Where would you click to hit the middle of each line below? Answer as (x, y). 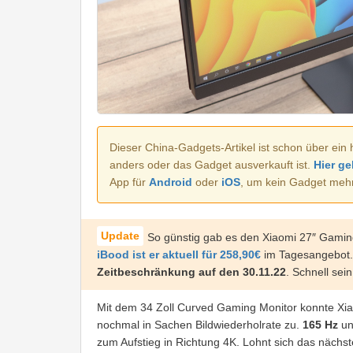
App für (129, 182)
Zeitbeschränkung (146, 272)
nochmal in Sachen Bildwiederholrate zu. (198, 325)
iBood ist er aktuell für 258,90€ (179, 255)
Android (171, 182)
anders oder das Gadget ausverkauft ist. (212, 165)
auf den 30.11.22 (242, 272)
